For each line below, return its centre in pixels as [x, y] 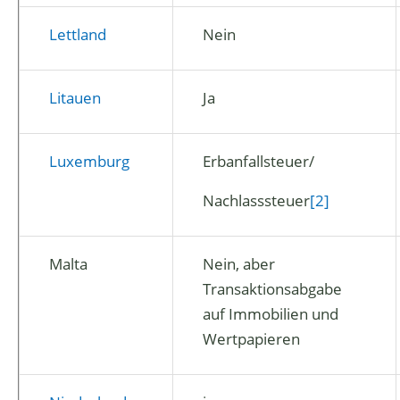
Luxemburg [89, 161]
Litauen [75, 98]
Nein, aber [239, 264]
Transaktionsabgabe [272, 289]
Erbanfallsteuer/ [258, 161]
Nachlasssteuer [256, 200]
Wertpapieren [251, 339]
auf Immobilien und [271, 314]
